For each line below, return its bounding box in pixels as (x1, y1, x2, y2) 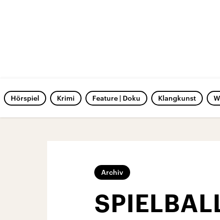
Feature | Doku (92, 94, 140, 102)
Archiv (101, 168, 123, 176)
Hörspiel (11, 94, 39, 102)
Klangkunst (158, 94, 196, 102)
